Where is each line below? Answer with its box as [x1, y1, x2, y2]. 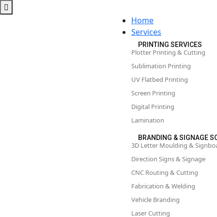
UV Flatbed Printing [131, 75, 188, 84]
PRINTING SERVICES [137, 40, 203, 48]
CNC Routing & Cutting [131, 168, 198, 177]
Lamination [131, 116, 164, 124]
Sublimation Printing [131, 62, 191, 70]
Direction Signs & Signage [131, 155, 205, 163]
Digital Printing [131, 102, 174, 111]
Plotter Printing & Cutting [131, 48, 205, 57]
